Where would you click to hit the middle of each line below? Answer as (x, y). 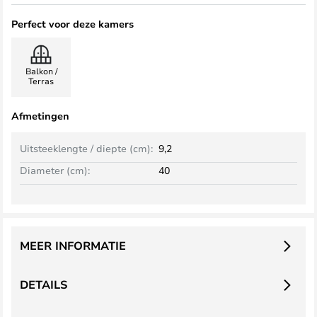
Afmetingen (40, 116)
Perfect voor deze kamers (73, 24)
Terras (41, 81)
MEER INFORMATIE (73, 246)
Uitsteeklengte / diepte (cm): (86, 148)
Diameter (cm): (55, 170)
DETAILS (44, 284)
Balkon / (41, 71)
